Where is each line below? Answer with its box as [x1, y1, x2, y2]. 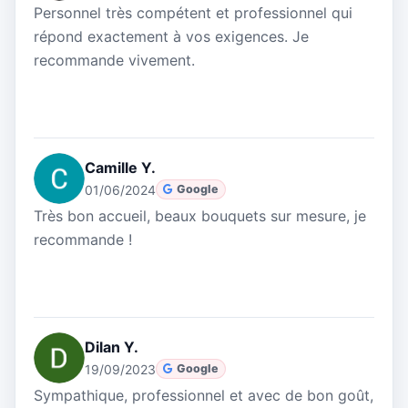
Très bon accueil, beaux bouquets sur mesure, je [34, 206, 366, 225]
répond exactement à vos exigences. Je [34, 26, 309, 46]
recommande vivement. [34, 50, 195, 69]
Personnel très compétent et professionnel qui [34, 3, 352, 22]
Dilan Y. [85, 337, 138, 356]
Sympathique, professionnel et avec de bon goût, [34, 385, 373, 404]
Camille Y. [85, 158, 156, 177]
